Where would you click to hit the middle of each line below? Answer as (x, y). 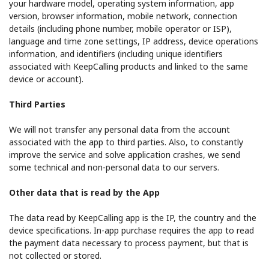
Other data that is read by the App (84, 192)
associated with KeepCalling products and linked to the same (128, 66)
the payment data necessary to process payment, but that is (129, 243)
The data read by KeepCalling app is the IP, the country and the (133, 217)
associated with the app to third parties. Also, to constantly (126, 142)
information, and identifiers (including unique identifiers (116, 53)
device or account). (46, 79)
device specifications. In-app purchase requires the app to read (131, 230)
